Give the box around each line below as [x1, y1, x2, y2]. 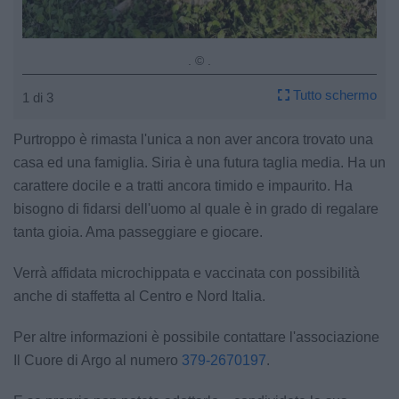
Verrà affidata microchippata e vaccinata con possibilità [13, 265, 360, 281]
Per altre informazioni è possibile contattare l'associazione [13, 330, 379, 346]
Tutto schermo [289, 87, 377, 103]
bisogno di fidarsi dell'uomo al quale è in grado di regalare [13, 201, 379, 217]
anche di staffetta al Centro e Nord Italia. [13, 289, 265, 305]
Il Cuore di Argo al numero [13, 353, 182, 369]
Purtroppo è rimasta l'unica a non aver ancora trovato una [13, 132, 373, 148]
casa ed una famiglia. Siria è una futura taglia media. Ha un [13, 155, 386, 171]
